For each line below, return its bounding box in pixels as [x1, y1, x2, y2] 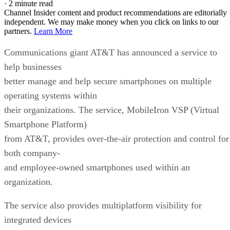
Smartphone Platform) [4, 119, 87, 129]
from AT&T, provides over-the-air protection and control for [4, 133, 229, 144]
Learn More [34, 26, 72, 35]
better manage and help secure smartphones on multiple [4, 75, 212, 86]
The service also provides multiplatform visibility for [4, 200, 202, 210]
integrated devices [4, 214, 71, 225]
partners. [4, 26, 34, 35]
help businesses [4, 61, 62, 72]
